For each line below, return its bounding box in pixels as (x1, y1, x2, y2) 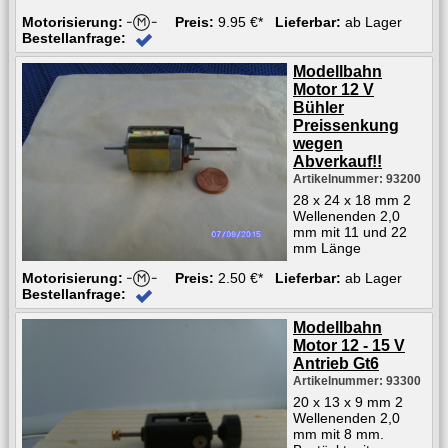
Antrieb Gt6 (293, 354, 379, 372)
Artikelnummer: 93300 (293, 373, 421, 388)
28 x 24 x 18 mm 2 (293, 191, 411, 208)
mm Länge (293, 239, 361, 256)
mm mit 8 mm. (293, 425, 384, 442)
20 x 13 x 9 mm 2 (293, 393, 403, 410)
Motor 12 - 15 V (293, 336, 405, 354)
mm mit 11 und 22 (293, 223, 407, 240)
